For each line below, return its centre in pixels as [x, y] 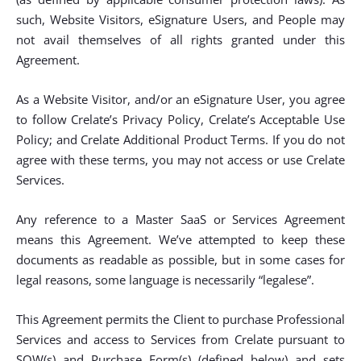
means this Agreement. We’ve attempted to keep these [180, 239]
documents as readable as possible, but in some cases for [180, 259]
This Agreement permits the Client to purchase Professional [180, 319]
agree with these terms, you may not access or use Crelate [180, 160]
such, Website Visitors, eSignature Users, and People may [180, 19]
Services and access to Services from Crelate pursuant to [180, 339]
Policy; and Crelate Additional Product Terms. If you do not [180, 139]
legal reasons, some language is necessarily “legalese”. [165, 280]
